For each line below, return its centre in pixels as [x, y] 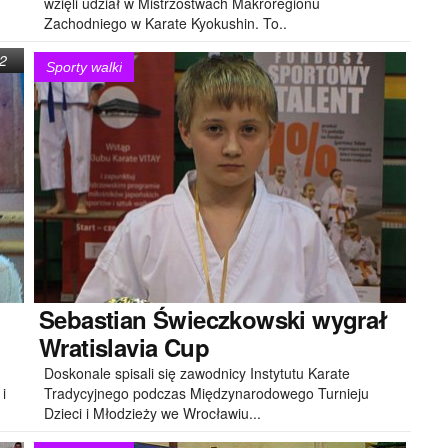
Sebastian [93, 318]
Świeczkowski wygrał [267, 318]
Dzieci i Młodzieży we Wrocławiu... [152, 412]
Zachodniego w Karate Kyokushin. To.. [165, 22]
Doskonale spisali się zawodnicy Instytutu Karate [197, 372]
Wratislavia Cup [124, 346]
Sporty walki [84, 67]
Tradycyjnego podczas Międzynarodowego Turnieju [206, 392]
